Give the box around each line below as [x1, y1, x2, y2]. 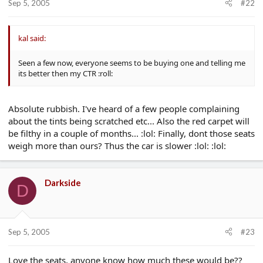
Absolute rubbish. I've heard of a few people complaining [8, 103, 240, 114]
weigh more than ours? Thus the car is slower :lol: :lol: [8, 140, 226, 151]
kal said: [18, 32, 46, 43]
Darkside [45, 177, 81, 188]
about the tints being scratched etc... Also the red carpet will [8, 115, 249, 127]
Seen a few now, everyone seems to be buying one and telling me [18, 57, 245, 68]
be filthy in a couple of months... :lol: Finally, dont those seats [8, 127, 255, 139]
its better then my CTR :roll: [18, 68, 113, 79]
